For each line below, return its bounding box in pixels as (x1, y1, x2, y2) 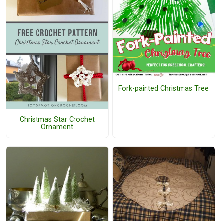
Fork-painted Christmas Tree (118, 84, 209, 93)
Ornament (41, 123, 74, 131)
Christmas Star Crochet (19, 115, 95, 124)
